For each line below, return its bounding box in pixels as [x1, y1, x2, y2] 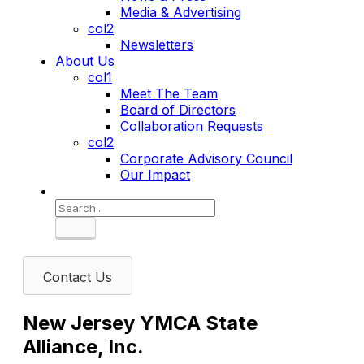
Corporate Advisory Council [120, 150, 292, 167]
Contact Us [43, 269, 112, 286]
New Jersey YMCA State [23, 311, 258, 336]
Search [75, 226, 119, 242]
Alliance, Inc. [23, 335, 144, 359]
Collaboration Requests [120, 118, 263, 134]
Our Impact [120, 167, 190, 183]
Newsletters [120, 37, 193, 53]
